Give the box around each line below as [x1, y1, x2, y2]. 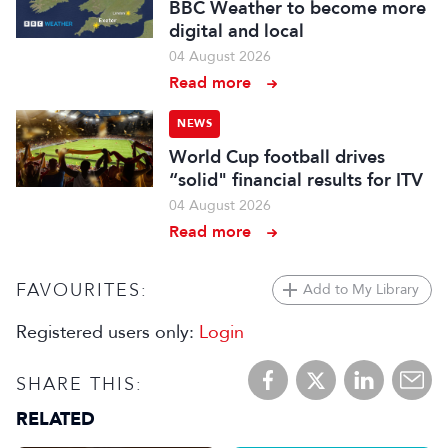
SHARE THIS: [16, 371, 143, 396]
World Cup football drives [169, 145, 386, 169]
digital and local [169, 19, 305, 43]
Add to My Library [303, 280, 419, 299]
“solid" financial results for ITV [169, 168, 424, 192]
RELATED [16, 407, 95, 432]
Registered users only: [16, 320, 199, 344]
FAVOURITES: [16, 277, 148, 302]
